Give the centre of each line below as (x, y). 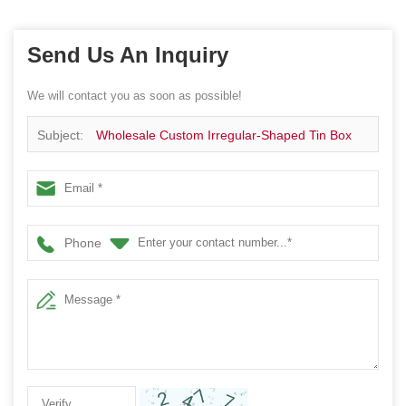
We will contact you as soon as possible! (135, 95)
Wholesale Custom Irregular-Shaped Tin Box (224, 135)
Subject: (62, 135)
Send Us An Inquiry (128, 54)
